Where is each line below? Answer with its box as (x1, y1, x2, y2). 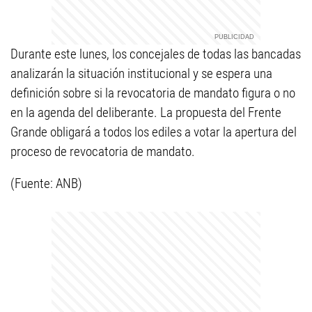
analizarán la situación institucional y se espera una (10, 65, 272, 81)
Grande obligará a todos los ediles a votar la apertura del (10, 124, 297, 140)
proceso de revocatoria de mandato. (10, 143, 195, 159)
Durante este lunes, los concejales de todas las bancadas (10, 46, 301, 62)
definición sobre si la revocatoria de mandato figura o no (10, 85, 295, 101)
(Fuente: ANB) (10, 175, 82, 192)
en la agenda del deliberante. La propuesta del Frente (10, 104, 281, 120)
